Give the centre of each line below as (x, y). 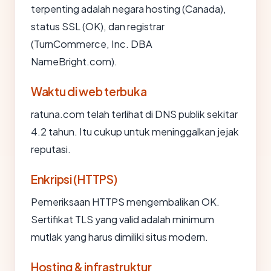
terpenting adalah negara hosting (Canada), (129, 9)
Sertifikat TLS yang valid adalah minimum (122, 219)
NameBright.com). (74, 61)
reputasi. (51, 149)
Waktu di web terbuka (89, 91)
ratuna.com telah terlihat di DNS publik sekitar (134, 114)
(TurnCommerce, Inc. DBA (92, 44)
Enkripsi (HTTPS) (74, 179)
